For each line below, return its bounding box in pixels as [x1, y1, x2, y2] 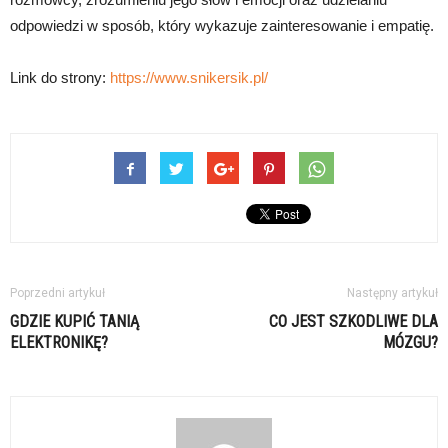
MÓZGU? [383, 332, 438, 352]
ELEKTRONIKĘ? [10, 332, 108, 352]
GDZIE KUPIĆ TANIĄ [10, 311, 139, 331]
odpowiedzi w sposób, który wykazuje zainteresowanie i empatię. [10, 16, 434, 34]
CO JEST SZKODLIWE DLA [269, 311, 438, 331]
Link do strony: [10, 68, 110, 86]
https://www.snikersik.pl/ [110, 68, 268, 86]
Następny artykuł [347, 285, 438, 300]
